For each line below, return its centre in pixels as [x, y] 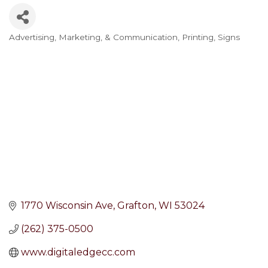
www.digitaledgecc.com [78, 252]
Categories [46, 47]
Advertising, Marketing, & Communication [93, 37]
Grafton [136, 206]
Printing [198, 37]
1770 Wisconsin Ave [67, 206]
